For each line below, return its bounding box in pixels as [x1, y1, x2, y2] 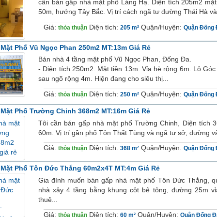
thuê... [38, 195, 58, 203]
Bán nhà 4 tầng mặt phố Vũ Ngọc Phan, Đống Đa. [38, 55, 191, 63]
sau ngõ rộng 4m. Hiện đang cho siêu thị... [38, 75, 169, 83]
